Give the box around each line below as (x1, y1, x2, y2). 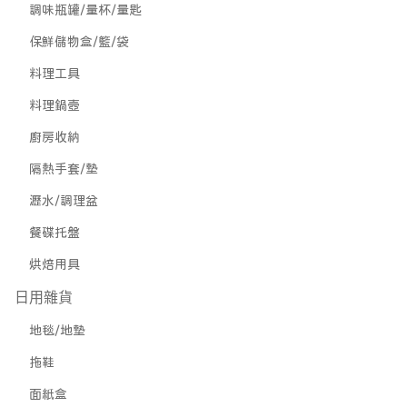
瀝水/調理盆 (29, 194, 98, 208)
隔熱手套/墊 (29, 162, 98, 176)
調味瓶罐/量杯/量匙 (29, 3, 142, 17)
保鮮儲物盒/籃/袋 (29, 35, 129, 49)
